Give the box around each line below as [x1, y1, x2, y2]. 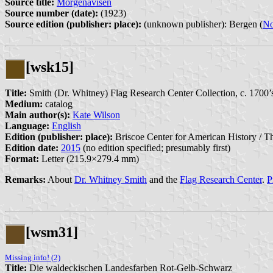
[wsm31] [26, 224, 78, 241]
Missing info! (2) [5, 253, 60, 262]
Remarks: [5, 174, 46, 185]
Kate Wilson [73, 110, 120, 121]
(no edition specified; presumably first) [80, 143, 230, 154]
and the [147, 174, 180, 185]
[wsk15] [26, 59, 74, 76]
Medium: [5, 99, 43, 110]
